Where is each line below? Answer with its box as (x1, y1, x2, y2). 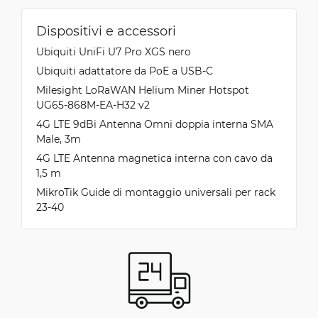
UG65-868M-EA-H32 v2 (36, 97, 150, 111)
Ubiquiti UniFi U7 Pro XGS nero (36, 44, 191, 58)
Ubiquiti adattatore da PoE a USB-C (36, 63, 213, 77)
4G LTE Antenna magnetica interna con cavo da (36, 150, 273, 165)
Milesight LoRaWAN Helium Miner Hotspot (36, 82, 249, 97)
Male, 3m (36, 131, 81, 146)
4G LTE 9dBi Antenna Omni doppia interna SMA (36, 116, 273, 131)
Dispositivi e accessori (36, 21, 176, 39)
